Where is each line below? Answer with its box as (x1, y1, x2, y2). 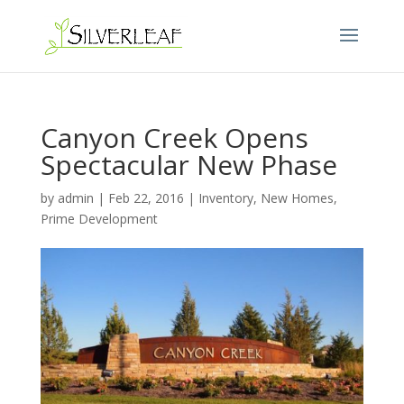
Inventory (197, 189, 253, 207)
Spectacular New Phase (40, 146, 337, 183)
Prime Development (40, 210, 158, 227)
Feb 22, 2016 (107, 189, 184, 207)
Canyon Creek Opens (40, 119, 308, 156)
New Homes (260, 189, 334, 207)
